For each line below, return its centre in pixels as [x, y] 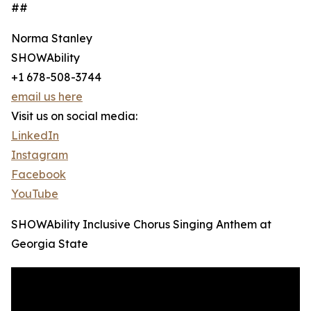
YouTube [35, 194]
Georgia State [50, 244]
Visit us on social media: [74, 116]
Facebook [39, 175]
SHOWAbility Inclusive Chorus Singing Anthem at [141, 225]
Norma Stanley [52, 39]
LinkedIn [35, 136]
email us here [47, 97]
